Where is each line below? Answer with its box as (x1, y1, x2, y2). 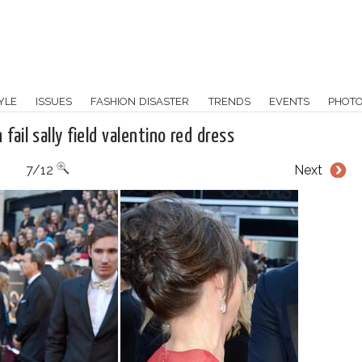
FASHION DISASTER (90, 95, 190, 107)
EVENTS (269, 95, 310, 107)
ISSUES (36, 95, 73, 107)
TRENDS (208, 95, 250, 107)
